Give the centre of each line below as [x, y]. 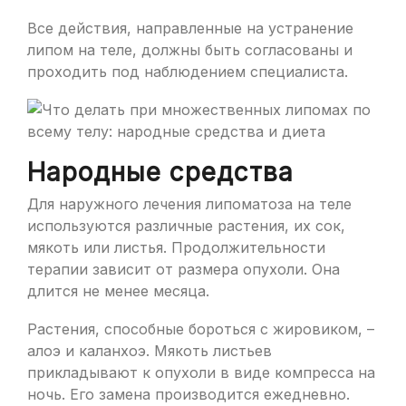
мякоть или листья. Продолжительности [176, 247]
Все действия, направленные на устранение [190, 28]
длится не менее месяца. [118, 291]
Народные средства [160, 172]
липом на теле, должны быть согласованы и [190, 50]
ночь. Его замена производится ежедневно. [188, 394]
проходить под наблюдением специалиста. [188, 72]
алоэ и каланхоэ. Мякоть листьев [150, 351]
